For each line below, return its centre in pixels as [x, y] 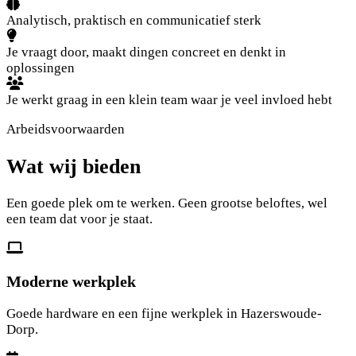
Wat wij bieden [74, 166]
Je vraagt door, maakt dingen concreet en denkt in [146, 52]
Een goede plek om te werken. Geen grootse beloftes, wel [167, 203]
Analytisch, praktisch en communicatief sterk [134, 21]
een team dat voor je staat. [79, 219]
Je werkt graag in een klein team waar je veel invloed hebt [169, 100]
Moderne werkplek [71, 281]
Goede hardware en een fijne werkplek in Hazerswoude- [164, 314]
